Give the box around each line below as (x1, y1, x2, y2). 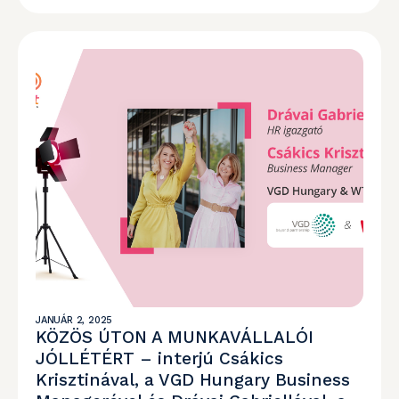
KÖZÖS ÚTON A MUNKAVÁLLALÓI (36, 327, 313, 347)
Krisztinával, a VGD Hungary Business (36, 370, 350, 390)
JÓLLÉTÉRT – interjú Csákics (36, 348, 283, 369)
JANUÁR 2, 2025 (36, 314, 113, 326)
